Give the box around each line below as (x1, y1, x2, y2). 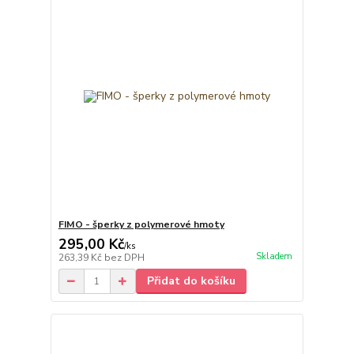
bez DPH (104, 251, 145, 265)
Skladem (255, 250, 292, 262)
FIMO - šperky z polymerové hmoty (58, 218, 224, 232)
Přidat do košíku (146, 273, 235, 289)
